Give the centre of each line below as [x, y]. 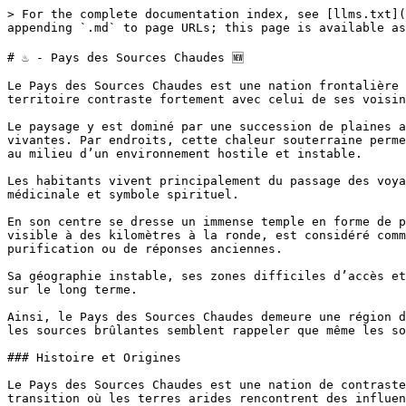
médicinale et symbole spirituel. [123, 194]
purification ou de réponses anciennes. [145, 249]
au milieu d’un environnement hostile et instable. [185, 154]
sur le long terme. [72, 290]
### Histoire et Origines [94, 358]
